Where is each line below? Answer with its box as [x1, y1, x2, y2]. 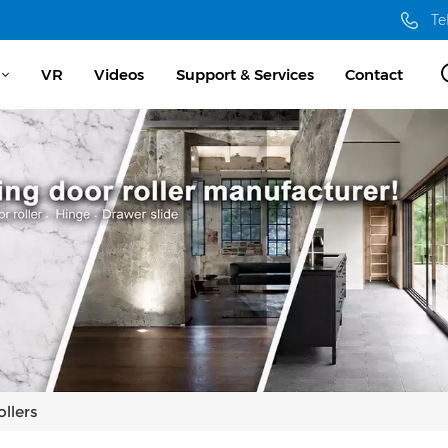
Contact [345, 64, 404, 84]
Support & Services [175, 64, 314, 84]
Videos [94, 64, 145, 84]
